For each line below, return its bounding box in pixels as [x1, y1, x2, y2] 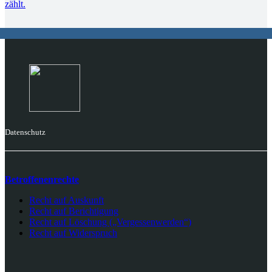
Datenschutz [5, 127, 46, 137]
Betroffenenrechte [5, 174, 79, 185]
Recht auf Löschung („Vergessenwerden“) [29, 216, 191, 227]
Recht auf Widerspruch [29, 227, 117, 238]
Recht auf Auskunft [29, 194, 104, 205]
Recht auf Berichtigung [29, 205, 118, 216]
